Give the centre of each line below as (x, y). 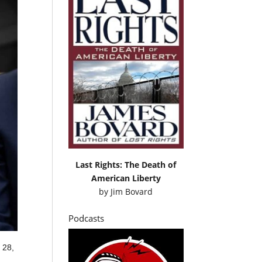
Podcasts (87, 218)
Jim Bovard (132, 191)
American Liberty (126, 178)
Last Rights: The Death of (126, 164)
